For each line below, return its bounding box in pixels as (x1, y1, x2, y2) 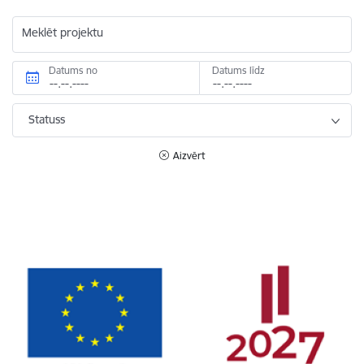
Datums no (49, 63, 97, 76)
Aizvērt (173, 149, 205, 162)
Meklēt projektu (22, 25, 103, 40)
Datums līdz (211, 63, 265, 76)
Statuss (28, 111, 65, 127)
